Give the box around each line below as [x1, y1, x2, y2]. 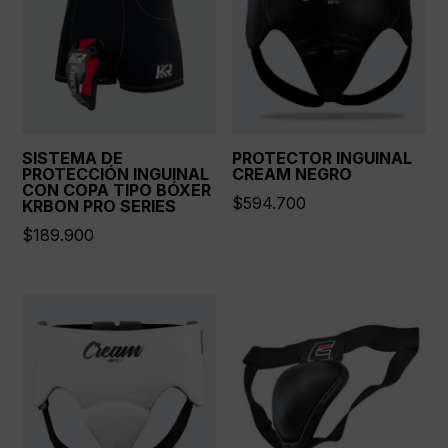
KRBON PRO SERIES [22, 196, 177, 217]
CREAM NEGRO [232, 164, 353, 185]
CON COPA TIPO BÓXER [22, 180, 212, 201]
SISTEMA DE [22, 148, 124, 169]
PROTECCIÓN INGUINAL [22, 164, 210, 185]
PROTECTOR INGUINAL [232, 148, 413, 169]
